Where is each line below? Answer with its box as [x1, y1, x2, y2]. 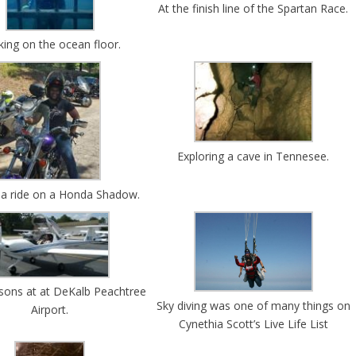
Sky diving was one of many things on [156, 297, 350, 313]
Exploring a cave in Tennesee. [177, 148, 330, 164]
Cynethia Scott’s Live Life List [178, 315, 328, 331]
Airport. [31, 302, 69, 318]
